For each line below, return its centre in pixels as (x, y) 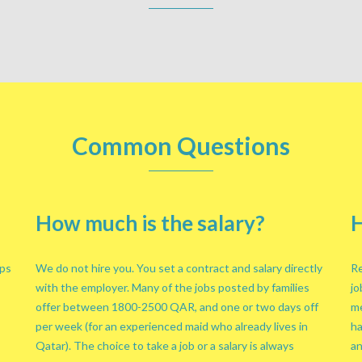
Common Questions (181, 145)
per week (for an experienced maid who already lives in (172, 326)
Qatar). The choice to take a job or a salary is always (165, 345)
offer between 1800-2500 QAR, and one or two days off (177, 307)
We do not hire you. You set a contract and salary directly (179, 268)
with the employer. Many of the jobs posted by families (173, 287)
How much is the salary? (150, 223)
